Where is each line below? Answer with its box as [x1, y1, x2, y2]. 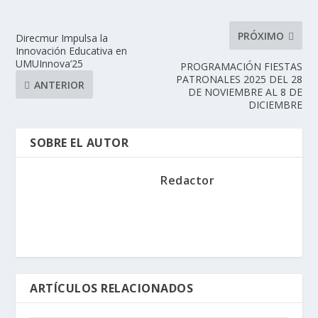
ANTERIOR [34, 77, 85, 92]
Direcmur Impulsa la [16, 31, 109, 45]
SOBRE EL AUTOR [30, 135, 129, 151]
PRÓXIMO [237, 28, 284, 43]
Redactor [160, 172, 214, 189]
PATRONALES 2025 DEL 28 [175, 72, 302, 87]
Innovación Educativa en [16, 44, 128, 58]
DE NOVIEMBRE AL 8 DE [187, 85, 302, 99]
